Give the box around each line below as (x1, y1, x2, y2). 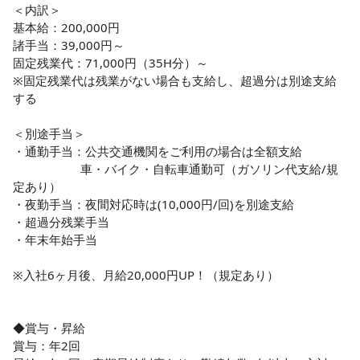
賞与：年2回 (13, 337, 80, 354)
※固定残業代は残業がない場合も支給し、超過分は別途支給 (13, 72, 337, 88)
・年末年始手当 (13, 231, 97, 247)
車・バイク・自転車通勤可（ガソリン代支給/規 (13, 161, 80, 177)
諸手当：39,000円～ (13, 37, 125, 53)
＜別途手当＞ (13, 125, 85, 141)
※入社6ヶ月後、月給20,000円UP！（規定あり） (13, 267, 279, 283)
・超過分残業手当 (13, 214, 109, 230)
